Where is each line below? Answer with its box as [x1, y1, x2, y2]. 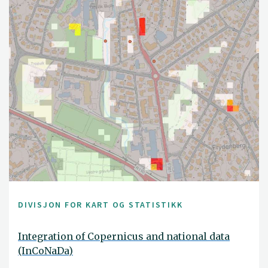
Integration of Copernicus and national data [18, 230, 230, 242]
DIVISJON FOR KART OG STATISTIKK [18, 199, 183, 211]
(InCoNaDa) [18, 244, 73, 257]
